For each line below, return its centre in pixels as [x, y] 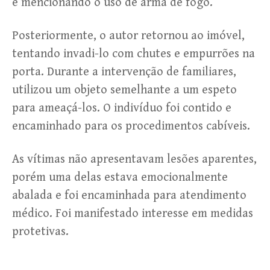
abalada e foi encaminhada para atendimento [129, 195]
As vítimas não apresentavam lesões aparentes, [134, 159]
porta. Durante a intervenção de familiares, [124, 72]
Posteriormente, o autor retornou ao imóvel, [128, 36]
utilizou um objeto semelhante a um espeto [124, 90]
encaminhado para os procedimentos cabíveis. [131, 126]
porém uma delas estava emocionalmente [120, 177]
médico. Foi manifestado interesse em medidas [133, 213]
